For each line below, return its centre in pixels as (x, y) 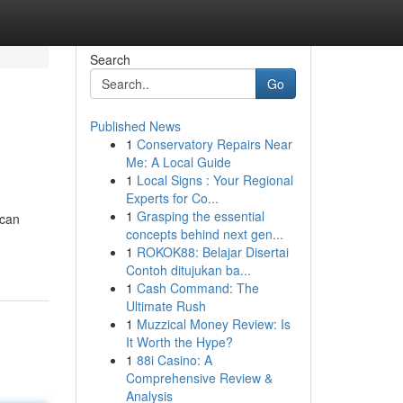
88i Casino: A (174, 360)
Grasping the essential (200, 216)
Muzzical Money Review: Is (213, 324)
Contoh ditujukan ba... (188, 270)
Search (110, 59)
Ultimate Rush (166, 306)
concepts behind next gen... (204, 234)
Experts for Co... (172, 198)
